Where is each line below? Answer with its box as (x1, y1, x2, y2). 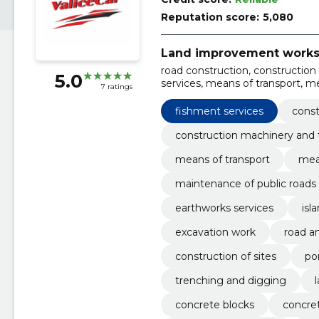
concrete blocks (174, 298, 254, 311)
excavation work (174, 225, 256, 239)
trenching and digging (174, 273, 286, 287)
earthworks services (174, 201, 273, 214)
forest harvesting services (160, 102, 288, 115)
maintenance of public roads (174, 177, 316, 190)
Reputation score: (160, 11, 259, 23)
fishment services (174, 104, 263, 117)
